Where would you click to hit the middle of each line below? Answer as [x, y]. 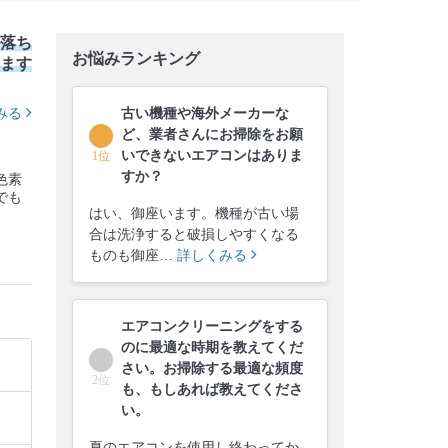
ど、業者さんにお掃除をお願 [212, 134]
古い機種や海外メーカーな [205, 113]
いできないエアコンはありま [212, 155]
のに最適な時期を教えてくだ [212, 347]
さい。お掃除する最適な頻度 [212, 368]
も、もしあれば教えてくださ [212, 389]
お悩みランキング [136, 58]
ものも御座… [133, 255]
